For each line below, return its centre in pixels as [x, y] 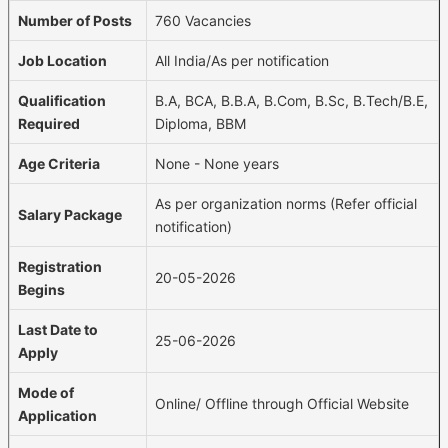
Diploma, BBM [200, 123]
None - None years [217, 163]
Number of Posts [75, 20]
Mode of [46, 392]
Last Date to [58, 329]
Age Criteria [59, 163]
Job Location [62, 60]
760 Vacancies [203, 20]
